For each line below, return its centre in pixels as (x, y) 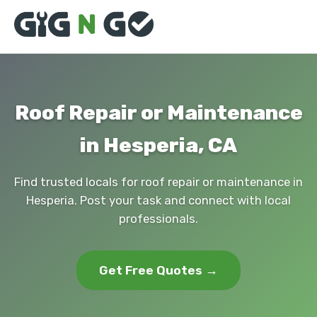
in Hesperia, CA (158, 145)
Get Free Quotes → (158, 270)
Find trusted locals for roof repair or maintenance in (158, 182)
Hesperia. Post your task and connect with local (158, 200)
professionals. (158, 219)
